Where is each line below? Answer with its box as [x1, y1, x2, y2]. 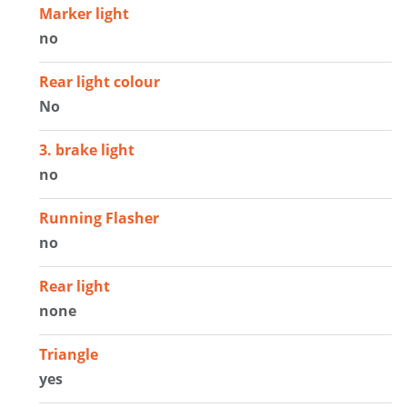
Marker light [39, 3, 130, 24]
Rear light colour [39, 71, 161, 92]
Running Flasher [39, 207, 160, 228]
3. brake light [39, 139, 135, 160]
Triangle [39, 343, 99, 364]
